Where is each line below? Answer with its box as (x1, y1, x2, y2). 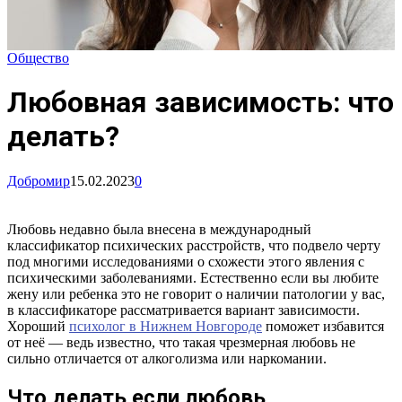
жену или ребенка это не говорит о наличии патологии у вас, (7, 285, 385, 301)
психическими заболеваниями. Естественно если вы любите (7, 269, 379, 285)
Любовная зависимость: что (7, 85, 394, 120)
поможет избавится (262, 318, 384, 334)
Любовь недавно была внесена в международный (7, 221, 311, 237)
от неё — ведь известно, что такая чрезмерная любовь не (7, 334, 355, 350)
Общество (7, 49, 69, 66)
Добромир (7, 172, 70, 188)
